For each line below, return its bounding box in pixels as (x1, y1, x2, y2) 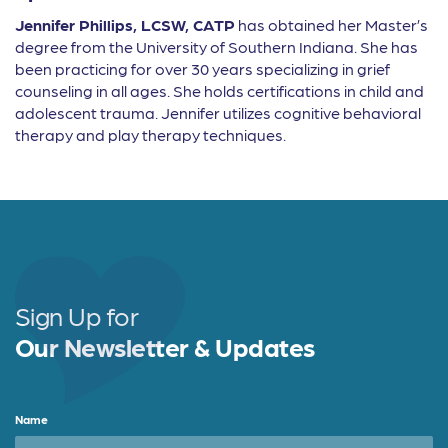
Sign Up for (15, 299, 139, 331)
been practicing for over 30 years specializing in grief (15, 59, 390, 78)
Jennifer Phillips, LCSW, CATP (15, 15, 235, 34)
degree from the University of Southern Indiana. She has (15, 37, 418, 56)
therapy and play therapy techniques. (15, 125, 286, 144)
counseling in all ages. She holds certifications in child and (15, 81, 424, 100)
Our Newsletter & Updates (15, 330, 315, 362)
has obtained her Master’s (235, 15, 428, 34)
